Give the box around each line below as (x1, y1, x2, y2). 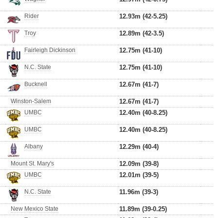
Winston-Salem (11, 98, 51, 105)
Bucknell (24, 81, 47, 88)
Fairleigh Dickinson (24, 47, 75, 54)
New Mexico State (11, 205, 58, 212)
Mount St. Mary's (11, 160, 54, 167)
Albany (24, 143, 43, 150)
